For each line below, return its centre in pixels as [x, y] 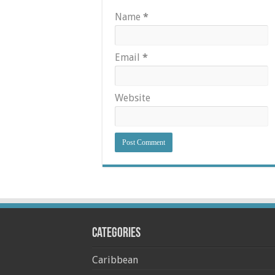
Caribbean [115, 260]
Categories [116, 234]
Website [133, 98]
